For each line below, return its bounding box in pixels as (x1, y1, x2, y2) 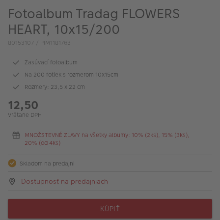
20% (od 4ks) (25, 139, 60, 147)
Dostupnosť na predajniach (21, 176, 109, 186)
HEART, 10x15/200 (8, 20, 120, 39)
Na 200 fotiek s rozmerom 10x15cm (25, 71, 118, 79)
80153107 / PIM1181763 (8, 39, 71, 47)
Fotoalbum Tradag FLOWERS (8, 4, 180, 23)
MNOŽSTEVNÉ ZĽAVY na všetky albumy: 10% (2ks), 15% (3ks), (25, 131, 190, 139)
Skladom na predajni (20, 159, 75, 167)
